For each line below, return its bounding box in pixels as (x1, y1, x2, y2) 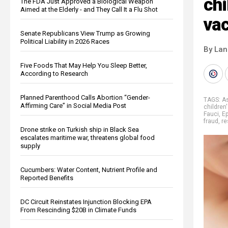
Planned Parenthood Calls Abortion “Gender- (20, 93, 150, 101)
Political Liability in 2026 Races (20, 37, 109, 45)
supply (20, 141, 40, 150)
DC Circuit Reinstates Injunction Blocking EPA (20, 197, 152, 206)
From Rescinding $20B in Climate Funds (20, 206, 136, 214)
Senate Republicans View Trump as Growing (20, 29, 150, 37)
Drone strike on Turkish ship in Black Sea (20, 125, 139, 133)
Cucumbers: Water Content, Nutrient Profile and (20, 165, 157, 174)
